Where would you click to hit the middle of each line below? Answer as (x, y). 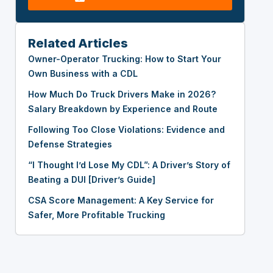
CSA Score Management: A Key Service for (121, 200)
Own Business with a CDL (83, 74)
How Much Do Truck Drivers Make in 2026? (122, 94)
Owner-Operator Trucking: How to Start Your (125, 59)
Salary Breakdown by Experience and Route (123, 109)
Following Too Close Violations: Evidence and (126, 130)
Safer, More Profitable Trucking (97, 215)
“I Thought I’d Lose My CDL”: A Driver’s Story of (129, 165)
